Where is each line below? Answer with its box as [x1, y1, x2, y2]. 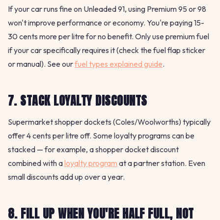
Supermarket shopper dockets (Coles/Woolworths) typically [8, 117, 211, 127]
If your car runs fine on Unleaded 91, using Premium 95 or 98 [8, 4, 206, 14]
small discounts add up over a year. [8, 172, 125, 182]
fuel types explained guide [75, 59, 163, 69]
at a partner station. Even [117, 158, 205, 168]
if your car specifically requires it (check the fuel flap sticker [8, 45, 205, 55]
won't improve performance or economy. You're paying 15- [8, 18, 204, 28]
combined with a [8, 158, 64, 168]
